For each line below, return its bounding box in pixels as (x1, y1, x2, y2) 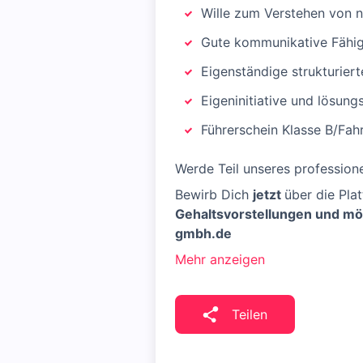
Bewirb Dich (175, 186, 253, 203)
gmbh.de (175, 225, 232, 241)
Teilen (232, 306, 267, 322)
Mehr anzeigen (175, 251, 265, 267)
